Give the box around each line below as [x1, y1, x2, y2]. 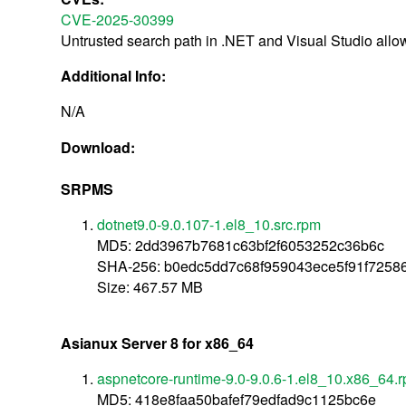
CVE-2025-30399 [61, 8, 175, 30]
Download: [61, 136, 140, 158]
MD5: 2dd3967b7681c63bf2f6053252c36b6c [97, 234, 385, 256]
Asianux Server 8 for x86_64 [61, 332, 255, 353]
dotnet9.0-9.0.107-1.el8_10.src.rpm [97, 213, 322, 235]
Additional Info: [61, 64, 170, 86]
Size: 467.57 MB [97, 275, 204, 297]
